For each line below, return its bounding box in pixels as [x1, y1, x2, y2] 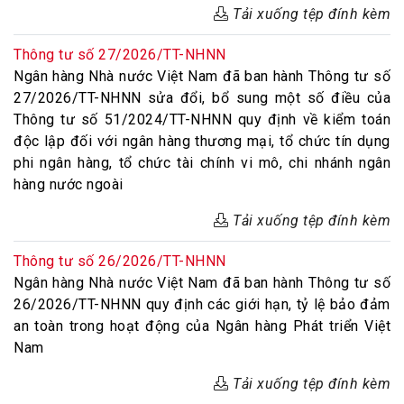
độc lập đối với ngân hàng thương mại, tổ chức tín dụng [14, 133, 390, 150]
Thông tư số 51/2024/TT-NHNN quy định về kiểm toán [14, 111, 390, 128]
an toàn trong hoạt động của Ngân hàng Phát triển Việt [14, 317, 390, 335]
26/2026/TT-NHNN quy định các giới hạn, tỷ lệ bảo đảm [14, 296, 390, 313]
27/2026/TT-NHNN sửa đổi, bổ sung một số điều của [14, 89, 390, 106]
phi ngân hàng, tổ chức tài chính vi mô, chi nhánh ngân [14, 154, 390, 171]
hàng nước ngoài [14, 176, 124, 193]
